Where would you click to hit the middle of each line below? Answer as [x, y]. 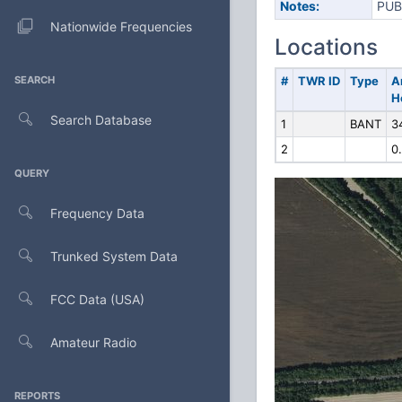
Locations [326, 47]
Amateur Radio [93, 342]
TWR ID [319, 81]
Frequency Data [97, 213]
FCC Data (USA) [97, 299]
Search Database [101, 119]
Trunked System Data [114, 256]
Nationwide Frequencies [121, 26]
